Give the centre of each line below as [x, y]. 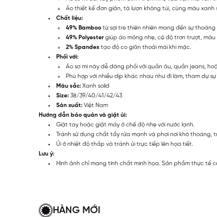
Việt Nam [95, 106]
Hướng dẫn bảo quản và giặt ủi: [83, 115]
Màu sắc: [69, 86]
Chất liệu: [70, 18]
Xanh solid [96, 86]
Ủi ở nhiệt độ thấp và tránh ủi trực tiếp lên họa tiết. [125, 144]
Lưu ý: [46, 154]
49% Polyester [85, 38]
